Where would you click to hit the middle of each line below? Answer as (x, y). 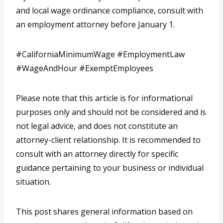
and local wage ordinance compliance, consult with (110, 11)
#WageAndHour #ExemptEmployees (85, 68)
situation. (33, 182)
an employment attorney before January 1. (95, 25)
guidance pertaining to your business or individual (110, 168)
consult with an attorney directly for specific (97, 154)
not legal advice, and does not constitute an (97, 126)
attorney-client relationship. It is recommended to (108, 140)
